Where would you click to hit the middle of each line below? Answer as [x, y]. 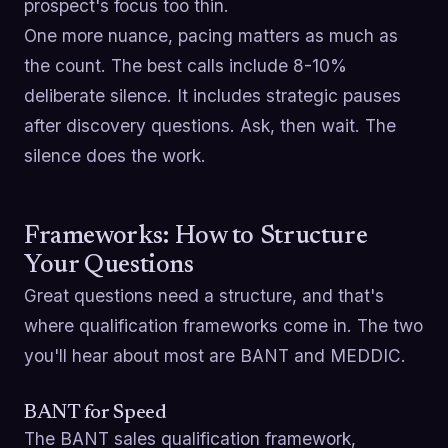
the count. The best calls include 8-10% [185, 66]
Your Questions [109, 265]
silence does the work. [115, 156]
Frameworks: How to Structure [196, 236]
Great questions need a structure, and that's [204, 295]
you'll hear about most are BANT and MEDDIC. [215, 355]
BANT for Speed [95, 412]
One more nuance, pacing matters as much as [211, 36]
